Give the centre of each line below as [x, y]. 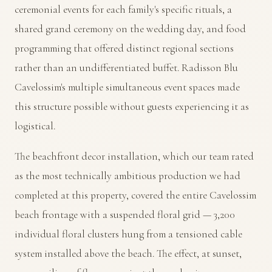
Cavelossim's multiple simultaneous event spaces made [127, 87]
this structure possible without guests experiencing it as [132, 107]
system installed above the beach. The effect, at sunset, [128, 253]
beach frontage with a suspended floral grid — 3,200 [125, 215]
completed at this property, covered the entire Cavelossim [135, 195]
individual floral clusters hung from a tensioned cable [128, 234]
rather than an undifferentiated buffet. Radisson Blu [126, 68]
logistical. [35, 126]
